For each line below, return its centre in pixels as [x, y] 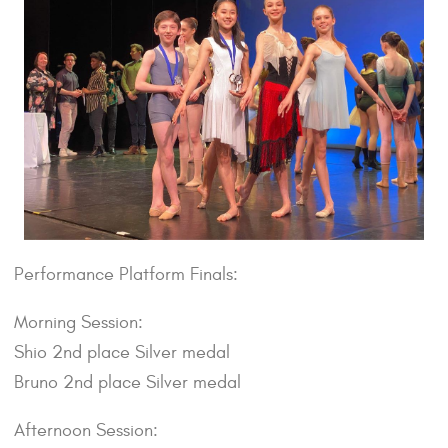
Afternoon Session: [86, 431]
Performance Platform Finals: [126, 275]
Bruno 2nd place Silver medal [127, 383]
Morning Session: [78, 323]
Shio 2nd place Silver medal [122, 353]
